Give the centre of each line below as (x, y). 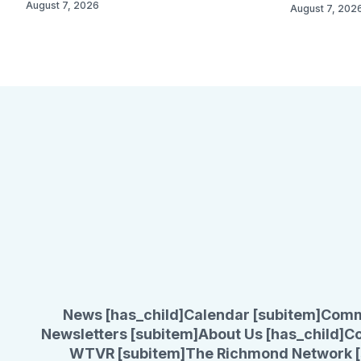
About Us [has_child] (271, 334)
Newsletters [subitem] (120, 334)
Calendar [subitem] (252, 315)
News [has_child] (123, 315)
